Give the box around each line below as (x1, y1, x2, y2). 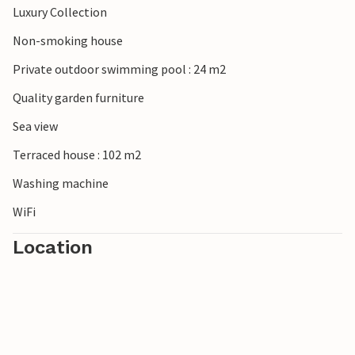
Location (13, 236, 93, 259)
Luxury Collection (13, 4, 107, 21)
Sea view (13, 118, 58, 135)
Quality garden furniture (13, 90, 144, 106)
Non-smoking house (13, 32, 123, 49)
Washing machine (13, 175, 109, 192)
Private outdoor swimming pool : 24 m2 (13, 61, 226, 78)
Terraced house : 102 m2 (13, 147, 141, 163)
